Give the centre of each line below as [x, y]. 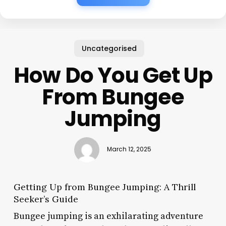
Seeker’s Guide [46, 199]
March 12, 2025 [129, 150]
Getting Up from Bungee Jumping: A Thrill [104, 187]
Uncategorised [109, 48]
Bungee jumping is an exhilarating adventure [108, 216]
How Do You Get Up [113, 75]
